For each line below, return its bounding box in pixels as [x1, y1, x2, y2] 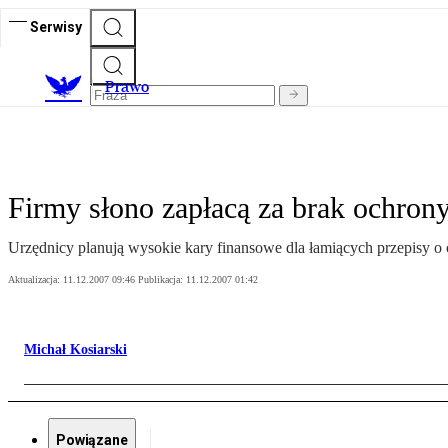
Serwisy [30, 18, 82, 35]
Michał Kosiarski [24, 342, 127, 358]
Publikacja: [138, 274, 186, 286]
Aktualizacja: [8, 274, 63, 286]
